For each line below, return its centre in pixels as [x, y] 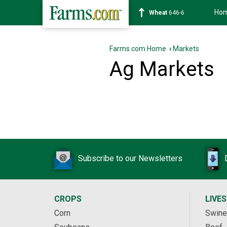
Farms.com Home [138, 49]
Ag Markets [162, 69]
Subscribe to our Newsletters [130, 159]
